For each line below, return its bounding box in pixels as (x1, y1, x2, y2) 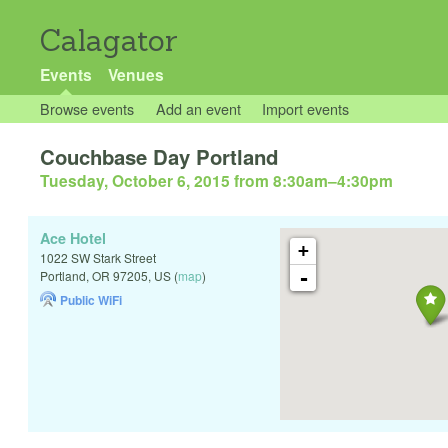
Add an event (155, 98, 241, 119)
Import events (262, 98, 350, 119)
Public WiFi (60, 291, 122, 310)
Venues (107, 63, 164, 86)
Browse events (40, 98, 134, 119)
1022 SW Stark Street (40, 249, 156, 267)
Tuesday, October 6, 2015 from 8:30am (40, 169, 328, 193)
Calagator (40, 22, 178, 59)
